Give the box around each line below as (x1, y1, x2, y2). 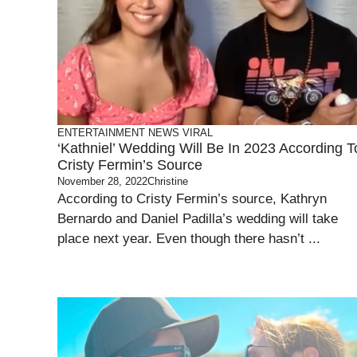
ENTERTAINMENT (57, 127, 145, 139)
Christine (147, 175, 188, 187)
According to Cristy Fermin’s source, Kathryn (57, 191, 327, 206)
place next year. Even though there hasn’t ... (57, 231, 320, 246)
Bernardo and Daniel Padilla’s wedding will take (57, 211, 338, 226)
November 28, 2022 (57, 175, 147, 187)
